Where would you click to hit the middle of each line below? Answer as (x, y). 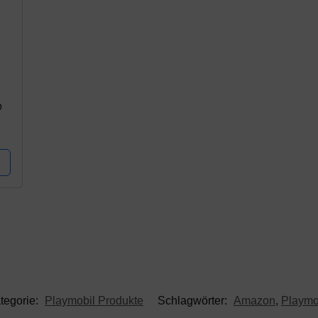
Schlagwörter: (194, 300)
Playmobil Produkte (94, 300)
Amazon (254, 300)
